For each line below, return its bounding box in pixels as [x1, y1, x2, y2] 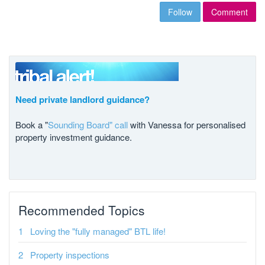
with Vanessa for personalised [128, 118, 245, 131]
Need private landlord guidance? [15, 92, 150, 106]
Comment [211, 5, 248, 18]
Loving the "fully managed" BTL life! [30, 224, 166, 237]
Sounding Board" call [48, 118, 128, 131]
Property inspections [30, 248, 109, 261]
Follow [168, 5, 192, 18]
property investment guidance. [15, 130, 132, 143]
